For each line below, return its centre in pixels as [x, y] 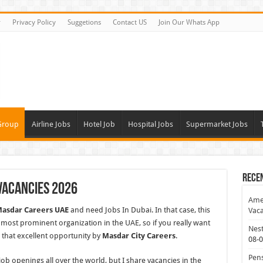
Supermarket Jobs [217, 124]
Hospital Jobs [150, 124]
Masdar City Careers [139, 236]
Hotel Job [99, 124]
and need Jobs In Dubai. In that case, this [139, 210]
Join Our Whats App [189, 22]
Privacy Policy [34, 22]
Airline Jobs [51, 124]
